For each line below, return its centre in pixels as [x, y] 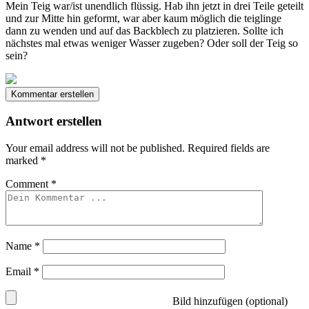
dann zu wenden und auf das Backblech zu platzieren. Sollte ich [144, 30]
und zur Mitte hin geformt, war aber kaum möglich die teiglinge [143, 18]
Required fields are [229, 148]
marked [23, 161]
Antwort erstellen [54, 121]
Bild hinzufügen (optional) [229, 301]
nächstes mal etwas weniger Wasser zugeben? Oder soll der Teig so [152, 43]
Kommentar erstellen [52, 94]
